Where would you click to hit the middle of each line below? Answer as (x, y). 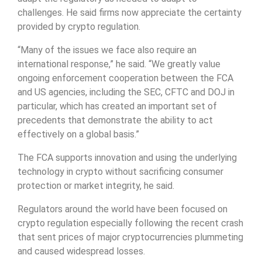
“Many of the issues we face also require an (107, 50)
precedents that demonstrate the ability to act (115, 120)
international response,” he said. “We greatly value (119, 64)
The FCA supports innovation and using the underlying (127, 158)
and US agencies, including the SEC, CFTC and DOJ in (126, 92)
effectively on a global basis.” (78, 135)
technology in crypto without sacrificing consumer (120, 172)
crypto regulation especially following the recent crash (130, 223)
